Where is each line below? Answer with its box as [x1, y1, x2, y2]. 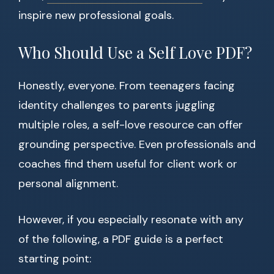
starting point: [18, 251, 91, 267]
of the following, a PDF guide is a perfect [18, 232, 223, 247]
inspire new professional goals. [18, 8, 174, 23]
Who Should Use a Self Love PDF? [18, 42, 252, 64]
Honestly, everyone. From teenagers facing [18, 78, 235, 94]
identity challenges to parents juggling [18, 98, 215, 113]
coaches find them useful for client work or [18, 157, 237, 172]
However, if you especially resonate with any [18, 212, 243, 228]
